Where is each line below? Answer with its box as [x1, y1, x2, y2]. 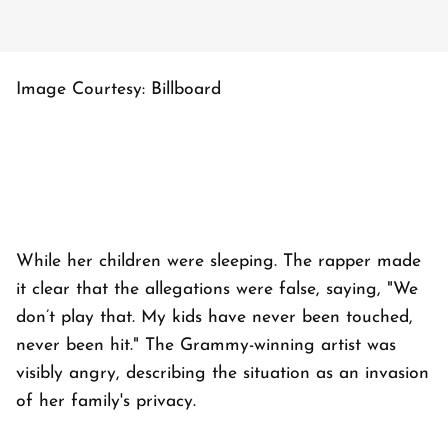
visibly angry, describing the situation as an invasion [16, 365, 429, 383]
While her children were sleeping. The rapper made [16, 253, 421, 271]
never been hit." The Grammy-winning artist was [16, 337, 396, 355]
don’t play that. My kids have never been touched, [16, 309, 413, 327]
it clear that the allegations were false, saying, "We [16, 281, 418, 299]
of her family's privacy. [16, 393, 202, 411]
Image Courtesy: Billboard [16, 81, 221, 99]
